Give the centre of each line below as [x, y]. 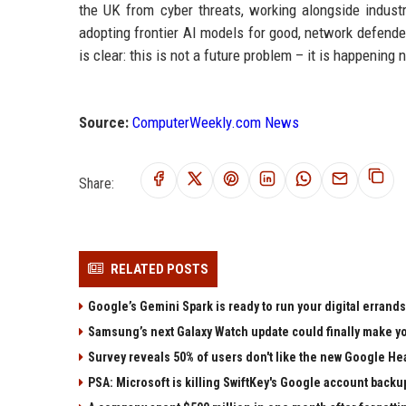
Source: [104, 122]
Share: [97, 183]
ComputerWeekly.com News [216, 122]
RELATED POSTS [159, 269]
